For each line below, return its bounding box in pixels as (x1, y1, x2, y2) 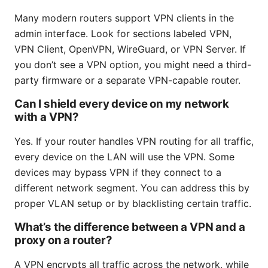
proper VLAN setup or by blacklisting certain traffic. (14, 197, 251, 210)
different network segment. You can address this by (14, 182, 249, 194)
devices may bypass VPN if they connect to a (14, 166, 221, 179)
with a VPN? (14, 110, 79, 124)
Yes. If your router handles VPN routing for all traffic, (14, 135, 254, 148)
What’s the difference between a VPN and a (14, 220, 245, 234)
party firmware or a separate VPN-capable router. (14, 74, 240, 87)
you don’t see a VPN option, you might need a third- (14, 59, 251, 71)
